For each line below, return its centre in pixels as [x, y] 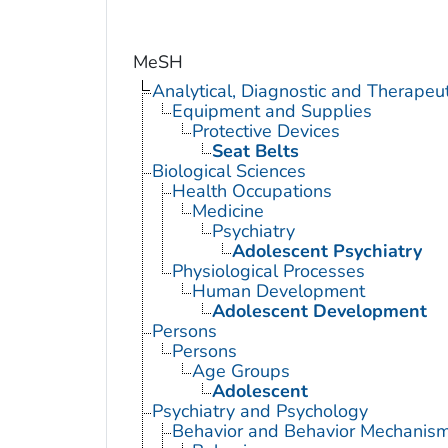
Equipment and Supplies [271, 110]
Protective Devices [265, 130]
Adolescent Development [319, 310]
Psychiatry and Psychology [259, 410]
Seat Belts [255, 150]
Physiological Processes [268, 270]
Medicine [227, 210]
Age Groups [240, 370]
